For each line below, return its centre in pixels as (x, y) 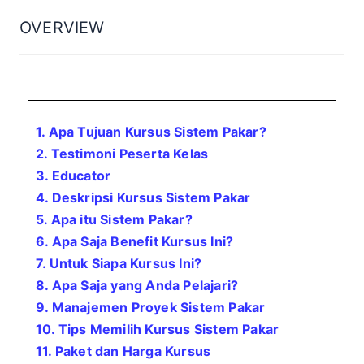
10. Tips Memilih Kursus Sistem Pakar (158, 329)
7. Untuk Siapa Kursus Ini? (119, 263)
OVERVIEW (62, 28)
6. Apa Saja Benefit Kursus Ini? (135, 241)
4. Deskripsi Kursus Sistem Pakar (143, 197)
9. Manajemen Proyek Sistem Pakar (151, 307)
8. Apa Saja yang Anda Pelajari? (137, 285)
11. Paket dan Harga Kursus (123, 351)
